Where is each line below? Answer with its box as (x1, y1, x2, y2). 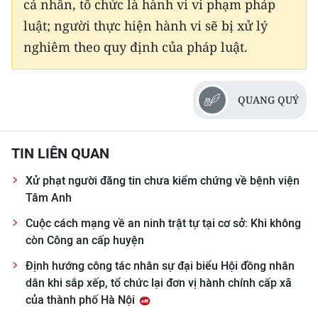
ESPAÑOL (11, 138, 63, 153)
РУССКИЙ (11, 104, 66, 119)
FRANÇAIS (11, 70, 69, 85)
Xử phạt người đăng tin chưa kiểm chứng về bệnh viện (26, 174, 300, 188)
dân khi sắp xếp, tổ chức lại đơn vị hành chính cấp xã (26, 276, 292, 290)
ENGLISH (11, 1, 62, 17)
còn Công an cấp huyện (26, 234, 144, 248)
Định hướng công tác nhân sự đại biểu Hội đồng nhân (26, 259, 295, 273)
